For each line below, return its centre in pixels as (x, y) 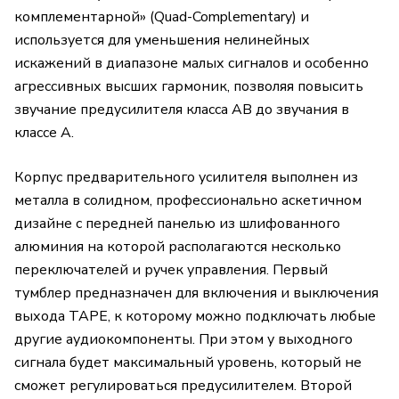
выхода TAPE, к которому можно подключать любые (195, 317)
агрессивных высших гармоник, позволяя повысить (189, 87)
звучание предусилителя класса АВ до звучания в (182, 110)
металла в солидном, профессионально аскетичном (188, 201)
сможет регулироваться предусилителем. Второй (183, 386)
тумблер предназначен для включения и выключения (196, 293)
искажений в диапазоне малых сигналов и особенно (191, 64)
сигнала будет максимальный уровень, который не (188, 363)
